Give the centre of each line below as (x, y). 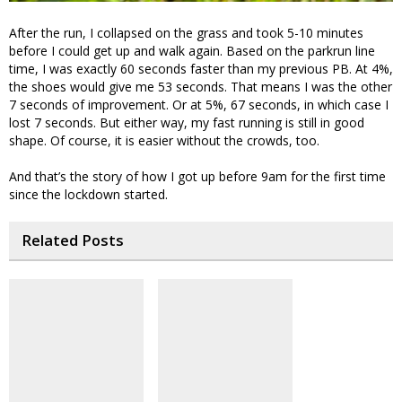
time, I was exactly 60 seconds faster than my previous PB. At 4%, (201, 69)
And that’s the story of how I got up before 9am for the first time (197, 177)
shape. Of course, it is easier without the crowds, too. (164, 141)
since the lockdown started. (88, 195)
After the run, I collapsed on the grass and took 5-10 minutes (186, 33)
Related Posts (73, 241)
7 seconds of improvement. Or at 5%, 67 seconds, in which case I (199, 105)
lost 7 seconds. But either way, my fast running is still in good (187, 123)
